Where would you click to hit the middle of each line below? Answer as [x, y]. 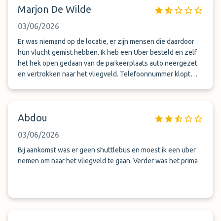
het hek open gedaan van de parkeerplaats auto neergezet [108, 63]
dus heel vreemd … [48, 96]
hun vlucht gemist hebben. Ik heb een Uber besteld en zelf [107, 52]
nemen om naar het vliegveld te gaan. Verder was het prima [108, 161]
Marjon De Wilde [55, 9]
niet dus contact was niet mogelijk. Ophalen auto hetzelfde [108, 85]
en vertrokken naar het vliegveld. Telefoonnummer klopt [104, 74]
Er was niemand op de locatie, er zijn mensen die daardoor [52, 41]
